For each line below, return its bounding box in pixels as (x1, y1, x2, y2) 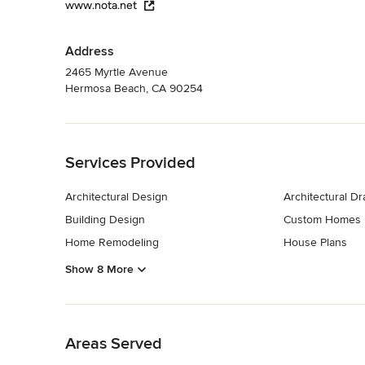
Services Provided (65, 152, 196, 173)
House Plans (283, 235, 347, 249)
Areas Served (65, 334, 162, 354)
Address (65, 42, 114, 59)
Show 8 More (65, 262, 134, 277)
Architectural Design (65, 189, 168, 204)
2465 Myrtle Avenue (65, 64, 168, 79)
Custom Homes (283, 212, 361, 226)
